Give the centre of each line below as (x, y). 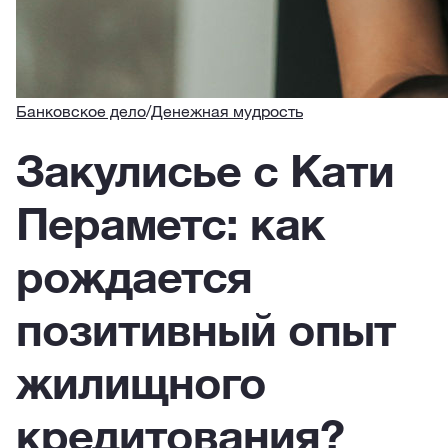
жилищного (141, 382)
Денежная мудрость (227, 111)
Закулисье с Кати (205, 170)
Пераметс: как (170, 223)
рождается (134, 276)
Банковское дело (81, 111)
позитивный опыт (206, 329)
